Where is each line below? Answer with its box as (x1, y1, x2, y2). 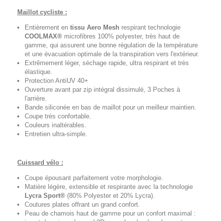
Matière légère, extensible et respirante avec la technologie (25, 183, 193, 190)
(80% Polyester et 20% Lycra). (65, 192, 155, 199)
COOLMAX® (25, 33, 62, 40)
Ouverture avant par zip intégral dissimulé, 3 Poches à (25, 86, 180, 93)
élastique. (25, 68, 52, 75)
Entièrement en (25, 24, 68, 31)
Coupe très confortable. (25, 112, 91, 120)
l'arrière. (25, 95, 47, 102)
